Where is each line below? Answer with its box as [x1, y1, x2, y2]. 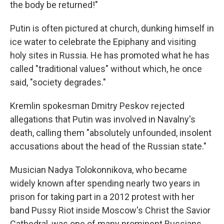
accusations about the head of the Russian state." [10, 141, 206, 151]
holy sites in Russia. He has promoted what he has [10, 50, 209, 60]
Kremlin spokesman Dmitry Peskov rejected [10, 100, 184, 111]
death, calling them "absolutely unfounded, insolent [10, 127, 211, 138]
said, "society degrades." [10, 77, 106, 87]
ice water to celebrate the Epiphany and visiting [10, 36, 196, 47]
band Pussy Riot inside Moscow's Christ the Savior [10, 205, 210, 215]
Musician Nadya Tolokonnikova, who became [10, 164, 187, 175]
